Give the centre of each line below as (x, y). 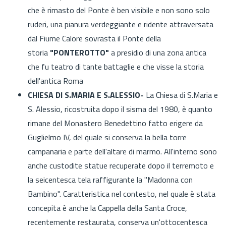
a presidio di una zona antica (159, 52)
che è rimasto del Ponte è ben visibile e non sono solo (119, 10)
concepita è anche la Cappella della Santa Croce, (107, 208)
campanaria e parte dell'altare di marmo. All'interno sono (122, 151)
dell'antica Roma (55, 80)
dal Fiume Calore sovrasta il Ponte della (94, 38)
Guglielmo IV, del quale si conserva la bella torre (107, 137)
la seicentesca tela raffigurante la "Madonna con (110, 179)
